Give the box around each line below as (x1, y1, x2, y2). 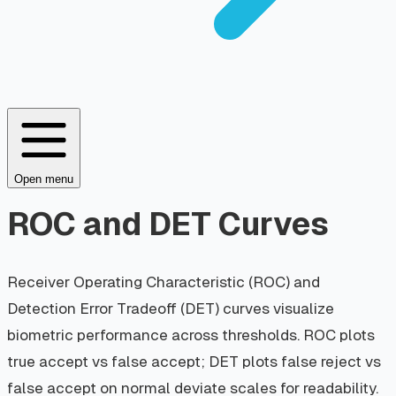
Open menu (14, 172, 73, 186)
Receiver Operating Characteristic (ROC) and (7, 273, 320, 291)
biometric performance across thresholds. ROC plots (7, 326, 375, 344)
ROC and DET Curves (7, 206, 329, 242)
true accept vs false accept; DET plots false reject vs (7, 353, 381, 370)
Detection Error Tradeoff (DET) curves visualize (7, 300, 334, 317)
